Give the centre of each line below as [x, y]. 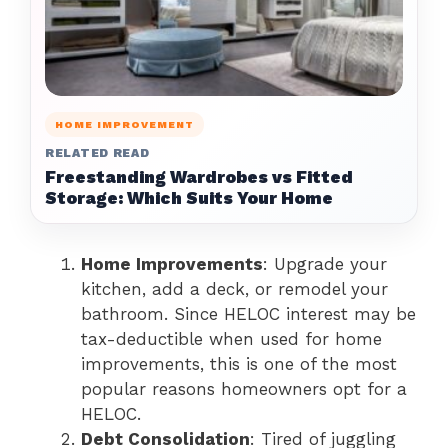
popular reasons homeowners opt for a [244, 388]
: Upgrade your [325, 263]
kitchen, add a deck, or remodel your [234, 288]
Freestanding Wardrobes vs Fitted [199, 176]
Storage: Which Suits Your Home [189, 197]
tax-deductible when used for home [231, 338]
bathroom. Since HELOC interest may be [248, 313]
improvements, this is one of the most [239, 363]
